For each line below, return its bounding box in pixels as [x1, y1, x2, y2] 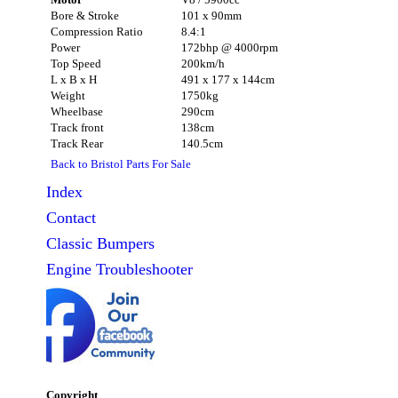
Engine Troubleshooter [45, 260, 193, 278]
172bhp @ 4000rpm [180, 40, 278, 54]
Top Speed [50, 56, 101, 70]
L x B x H [50, 72, 97, 86]
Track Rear [50, 136, 103, 150]
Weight [50, 88, 85, 102]
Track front [50, 120, 104, 134]
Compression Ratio [50, 24, 143, 38]
